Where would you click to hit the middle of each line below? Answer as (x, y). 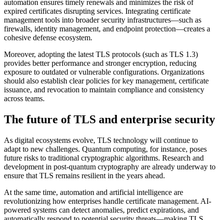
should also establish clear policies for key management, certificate (106, 81)
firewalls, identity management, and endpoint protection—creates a (107, 28)
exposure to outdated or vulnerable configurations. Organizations (104, 72)
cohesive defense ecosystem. (48, 37)
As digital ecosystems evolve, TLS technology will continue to (101, 140)
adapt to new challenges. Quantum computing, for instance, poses (105, 149)
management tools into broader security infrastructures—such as (103, 20)
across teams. (24, 98)
